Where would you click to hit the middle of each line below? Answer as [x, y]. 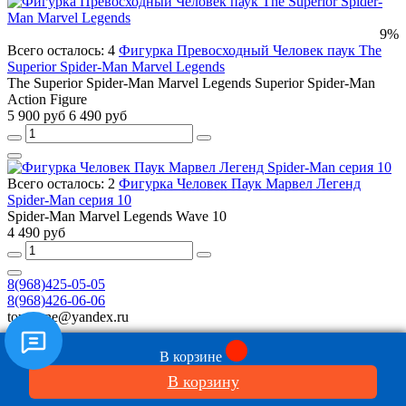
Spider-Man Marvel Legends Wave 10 [117, 217]
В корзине [192, 357]
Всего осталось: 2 [63, 184]
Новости [70, 348]
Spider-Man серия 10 [69, 200]
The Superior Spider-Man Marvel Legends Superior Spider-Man [191, 83]
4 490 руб [36, 233]
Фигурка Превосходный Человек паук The [250, 51]
